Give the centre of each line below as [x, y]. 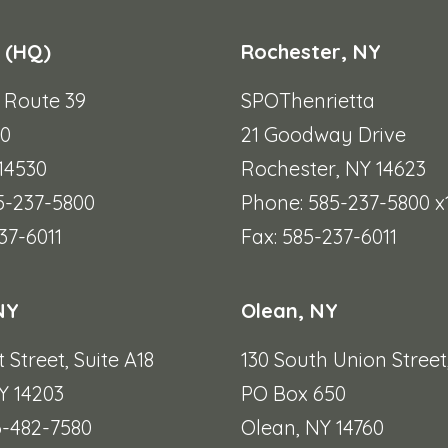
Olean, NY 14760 [312, 428]
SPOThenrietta [307, 101]
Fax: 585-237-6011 [318, 237]
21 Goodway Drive [323, 135]
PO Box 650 [293, 394]
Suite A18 [114, 360]
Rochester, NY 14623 [333, 169]
